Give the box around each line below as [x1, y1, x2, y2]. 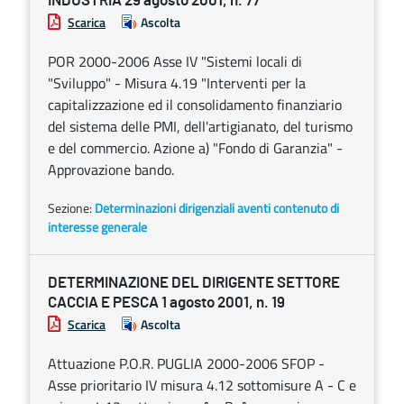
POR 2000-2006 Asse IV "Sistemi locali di [48, 50, 302, 72]
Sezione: [48, 198, 95, 217]
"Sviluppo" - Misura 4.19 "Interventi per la [48, 72, 306, 94]
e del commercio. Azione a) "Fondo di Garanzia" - [48, 137, 343, 159]
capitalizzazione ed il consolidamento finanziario [48, 94, 342, 115]
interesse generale [48, 217, 147, 236]
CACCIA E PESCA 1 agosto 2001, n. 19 [48, 295, 285, 310]
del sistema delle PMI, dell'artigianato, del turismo [48, 115, 353, 137]
